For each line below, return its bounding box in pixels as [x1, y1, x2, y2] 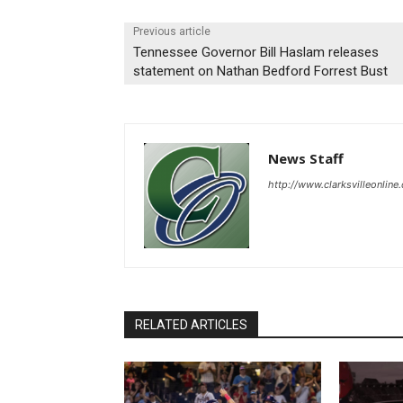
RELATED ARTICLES [135, 317, 247, 332]
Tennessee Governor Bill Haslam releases [133, 43, 379, 60]
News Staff [268, 148, 344, 167]
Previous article [133, 24, 210, 38]
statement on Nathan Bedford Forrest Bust [133, 62, 388, 79]
